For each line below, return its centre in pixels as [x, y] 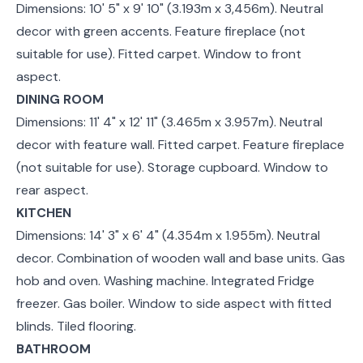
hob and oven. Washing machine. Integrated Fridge [165, 280]
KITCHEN [44, 212]
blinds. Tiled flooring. [76, 326]
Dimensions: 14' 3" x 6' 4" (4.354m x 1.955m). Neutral [168, 235]
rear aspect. [52, 190]
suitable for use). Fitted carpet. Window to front [159, 53]
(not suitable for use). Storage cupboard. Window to [172, 167]
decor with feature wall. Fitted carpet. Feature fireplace [180, 144]
